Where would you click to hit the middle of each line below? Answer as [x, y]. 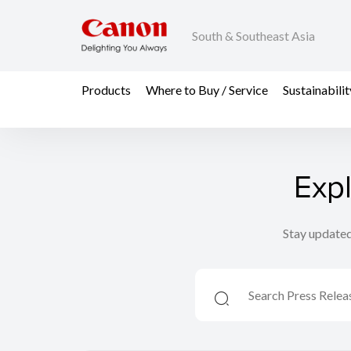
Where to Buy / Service [207, 89]
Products [106, 89]
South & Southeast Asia [253, 36]
